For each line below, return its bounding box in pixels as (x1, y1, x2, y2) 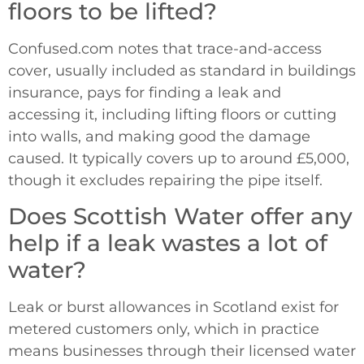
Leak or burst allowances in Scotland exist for (8, 298, 339, 317)
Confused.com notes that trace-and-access (8, 39, 322, 58)
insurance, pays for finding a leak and (8, 83, 281, 102)
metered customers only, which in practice (8, 320, 319, 339)
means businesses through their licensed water (8, 342, 356, 361)
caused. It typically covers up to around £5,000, (8, 149, 349, 167)
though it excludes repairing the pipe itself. (8, 171, 323, 189)
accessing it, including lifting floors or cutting (8, 105, 336, 123)
